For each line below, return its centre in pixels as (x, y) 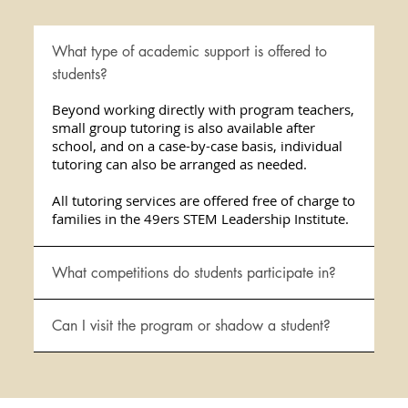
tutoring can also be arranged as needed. (180, 164)
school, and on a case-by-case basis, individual (198, 146)
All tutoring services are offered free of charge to (204, 201)
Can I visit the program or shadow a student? (192, 326)
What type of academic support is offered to (190, 52)
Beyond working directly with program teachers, (204, 110)
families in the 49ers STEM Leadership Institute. (201, 219)
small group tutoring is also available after (184, 128)
